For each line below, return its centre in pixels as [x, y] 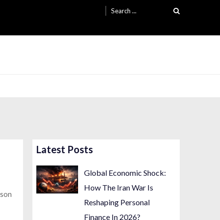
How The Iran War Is [119, 188]
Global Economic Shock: [125, 173]
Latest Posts [64, 150]
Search [122, 6]
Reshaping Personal [117, 202]
